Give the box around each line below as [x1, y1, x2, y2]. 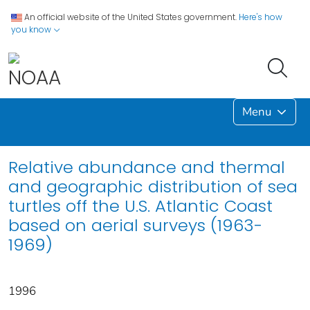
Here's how [239, 11, 282, 23]
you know [11, 24, 53, 35]
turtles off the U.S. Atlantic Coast [8, 194, 273, 217]
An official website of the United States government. [24, 11, 237, 23]
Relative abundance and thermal [8, 155, 285, 179]
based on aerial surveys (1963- [8, 213, 262, 237]
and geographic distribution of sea [8, 174, 298, 198]
